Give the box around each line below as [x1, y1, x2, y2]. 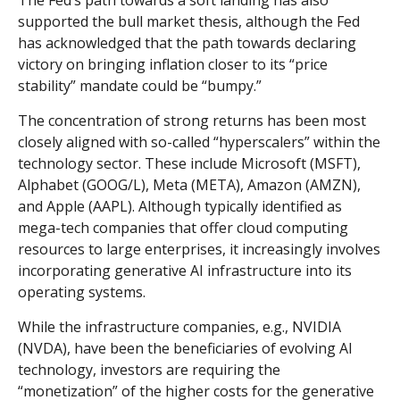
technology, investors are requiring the [18, 360, 280, 380]
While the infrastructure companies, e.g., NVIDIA [18, 317, 341, 337]
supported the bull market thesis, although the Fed [18, 12, 360, 32]
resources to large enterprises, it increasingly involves [18, 239, 380, 260]
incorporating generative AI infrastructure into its [18, 261, 352, 281]
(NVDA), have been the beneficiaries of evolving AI [18, 338, 353, 359]
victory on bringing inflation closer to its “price [18, 54, 328, 75]
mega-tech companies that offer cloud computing [18, 218, 348, 238]
